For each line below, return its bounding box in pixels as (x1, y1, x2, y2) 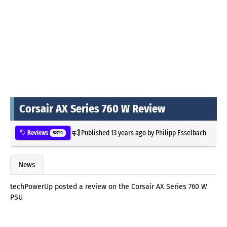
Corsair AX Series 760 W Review (19, 101, 165, 116)
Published (79, 128, 111, 137)
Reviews (26, 129, 50, 136)
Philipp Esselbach (155, 128, 206, 137)
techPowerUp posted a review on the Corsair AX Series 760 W (10, 182, 207, 192)
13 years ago (110, 128, 146, 137)
